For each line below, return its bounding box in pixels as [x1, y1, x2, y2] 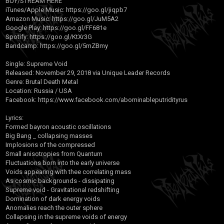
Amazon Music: [5, 15, 50, 22]
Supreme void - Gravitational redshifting [5, 186, 119, 193]
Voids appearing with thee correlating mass [5, 168, 131, 175]
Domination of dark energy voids [5, 195, 100, 202]
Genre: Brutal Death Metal [5, 78, 78, 85]
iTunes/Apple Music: [5, 6, 64, 13]
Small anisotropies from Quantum [5, 150, 102, 157]
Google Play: [5, 24, 41, 31]
